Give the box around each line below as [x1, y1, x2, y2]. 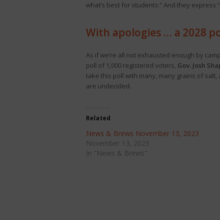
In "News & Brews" [85, 148, 147, 158]
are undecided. [85, 82, 131, 90]
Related [85, 114, 110, 122]
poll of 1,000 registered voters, [85, 61, 177, 70]
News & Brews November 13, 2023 [85, 129, 199, 138]
